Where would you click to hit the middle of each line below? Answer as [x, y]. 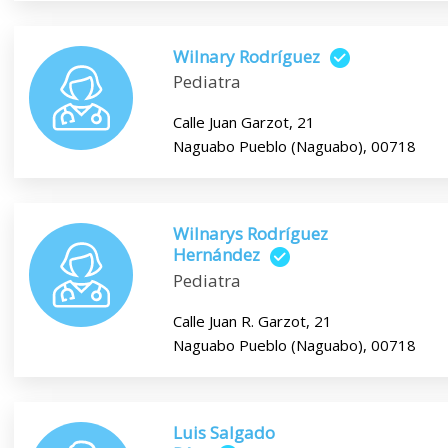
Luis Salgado [223, 432]
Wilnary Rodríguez [246, 56]
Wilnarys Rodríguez [250, 234]
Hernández [216, 255]
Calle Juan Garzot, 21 [243, 122]
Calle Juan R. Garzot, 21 [252, 320]
